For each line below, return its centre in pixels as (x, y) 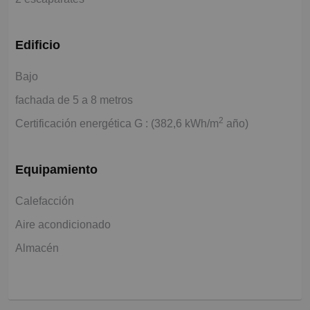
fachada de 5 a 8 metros (74, 100)
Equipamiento (56, 170)
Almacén (37, 248)
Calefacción (45, 201)
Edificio (38, 45)
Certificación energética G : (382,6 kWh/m (117, 124)
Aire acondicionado (63, 225)
